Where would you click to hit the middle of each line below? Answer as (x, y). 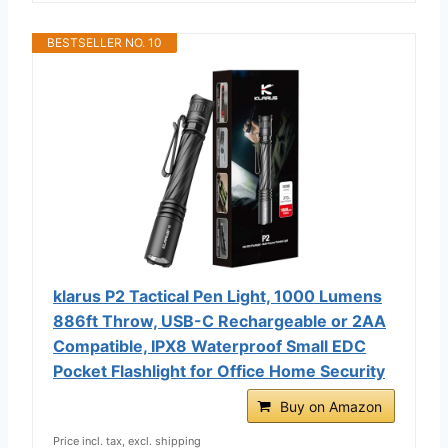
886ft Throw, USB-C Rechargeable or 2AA (219, 320)
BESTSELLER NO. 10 (104, 42)
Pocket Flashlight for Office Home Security (219, 370)
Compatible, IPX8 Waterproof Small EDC (209, 345)
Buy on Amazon (331, 406)
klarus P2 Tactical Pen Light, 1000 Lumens (217, 295)
